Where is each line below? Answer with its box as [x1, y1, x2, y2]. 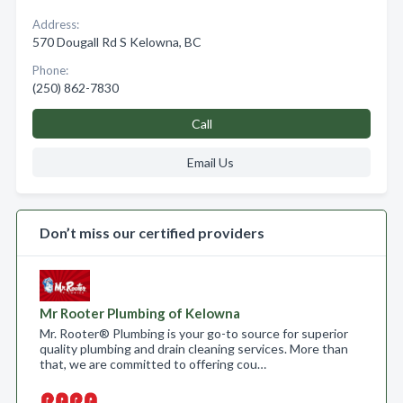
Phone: [32, 63, 68, 77]
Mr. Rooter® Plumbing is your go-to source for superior [40, 326, 348, 341]
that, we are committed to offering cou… [40, 356, 266, 372]
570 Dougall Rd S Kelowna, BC [32, 34, 201, 49]
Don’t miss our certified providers [40, 224, 264, 241]
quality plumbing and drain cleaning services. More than [40, 341, 348, 356]
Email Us [186, 155, 234, 170]
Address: [32, 17, 79, 31]
